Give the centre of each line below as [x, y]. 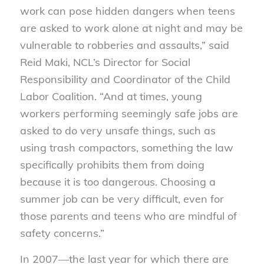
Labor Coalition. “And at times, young [111, 96]
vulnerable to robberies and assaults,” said [124, 45]
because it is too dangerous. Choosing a [118, 181]
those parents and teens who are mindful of [128, 216]
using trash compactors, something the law [126, 147]
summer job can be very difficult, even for [122, 199]
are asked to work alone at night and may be [131, 28]
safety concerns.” [62, 233]
